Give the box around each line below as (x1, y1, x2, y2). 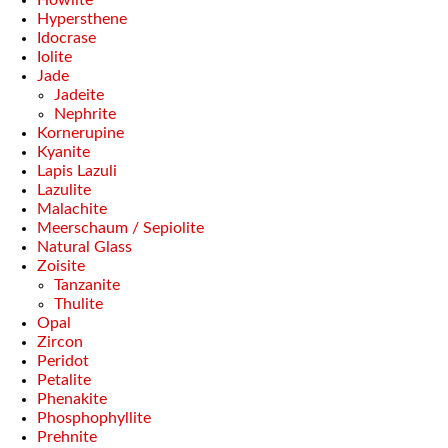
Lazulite (37, 182, 91, 198)
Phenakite (37, 391, 107, 407)
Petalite (37, 372, 91, 388)
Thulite (54, 296, 103, 312)
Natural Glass (37, 239, 132, 255)
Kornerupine (37, 125, 124, 141)
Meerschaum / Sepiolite (37, 220, 204, 236)
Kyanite (37, 144, 90, 160)
